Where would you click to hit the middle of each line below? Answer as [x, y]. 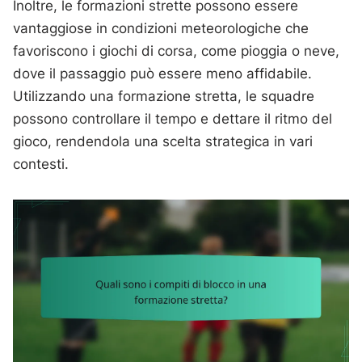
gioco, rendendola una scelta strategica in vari [163, 141]
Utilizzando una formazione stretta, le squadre [164, 96]
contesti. [41, 164]
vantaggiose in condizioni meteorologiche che [161, 28]
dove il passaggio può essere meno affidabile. [163, 74]
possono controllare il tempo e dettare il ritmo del [173, 119]
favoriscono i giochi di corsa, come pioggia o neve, [177, 51]
